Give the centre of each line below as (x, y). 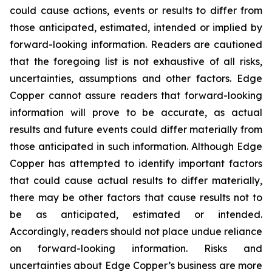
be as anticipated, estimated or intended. (136, 214)
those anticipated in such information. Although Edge (136, 146)
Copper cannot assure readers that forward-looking (136, 95)
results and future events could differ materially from (136, 129)
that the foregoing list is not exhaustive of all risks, (136, 61)
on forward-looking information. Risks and (136, 248)
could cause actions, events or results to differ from (136, 10)
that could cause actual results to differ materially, (136, 180)
